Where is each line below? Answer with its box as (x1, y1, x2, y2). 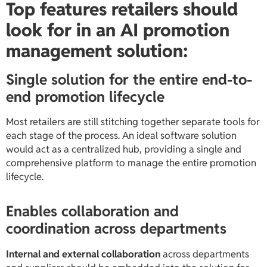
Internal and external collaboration (6, 247, 160, 261)
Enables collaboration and (6, 201, 179, 221)
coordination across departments (6, 219, 226, 238)
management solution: (6, 39, 188, 63)
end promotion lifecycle (6, 87, 164, 107)
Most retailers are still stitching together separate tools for (6, 115, 260, 129)
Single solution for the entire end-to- (6, 70, 252, 89)
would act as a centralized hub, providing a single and (6, 142, 241, 156)
